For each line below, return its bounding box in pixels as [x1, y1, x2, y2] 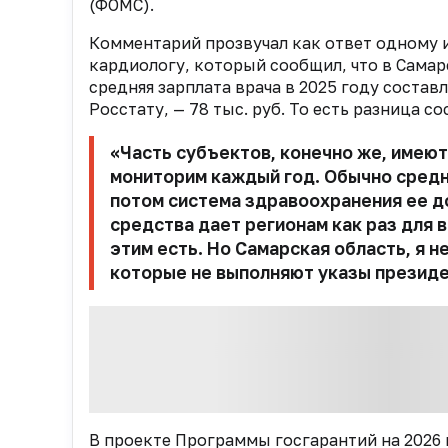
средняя [89, 77, 158, 98]
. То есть [281, 99, 353, 120]
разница [353, 99, 424, 120]
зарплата [158, 77, 235, 98]
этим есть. [110, 238, 207, 260]
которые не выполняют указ [110, 262, 358, 284]
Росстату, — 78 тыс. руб [89, 99, 281, 120]
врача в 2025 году [235, 77, 383, 98]
